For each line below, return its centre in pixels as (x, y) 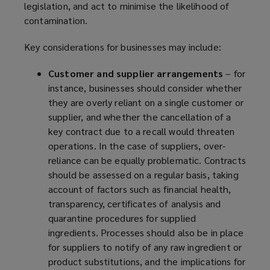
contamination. (56, 20)
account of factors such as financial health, (140, 189)
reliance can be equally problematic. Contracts (147, 160)
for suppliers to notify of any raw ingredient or (145, 247)
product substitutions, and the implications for (147, 262)
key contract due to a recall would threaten (142, 131)
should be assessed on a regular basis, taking (143, 175)
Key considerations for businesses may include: (123, 47)
